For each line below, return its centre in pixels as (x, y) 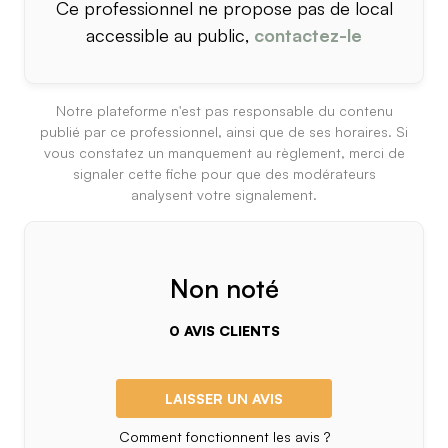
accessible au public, (170, 35)
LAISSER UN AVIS (224, 398)
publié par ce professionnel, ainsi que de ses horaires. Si (224, 131)
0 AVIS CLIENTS (224, 330)
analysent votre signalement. (224, 194)
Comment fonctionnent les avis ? (224, 436)
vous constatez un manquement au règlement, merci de (224, 152)
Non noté (224, 288)
